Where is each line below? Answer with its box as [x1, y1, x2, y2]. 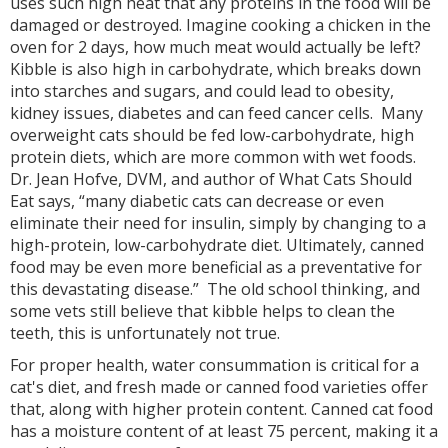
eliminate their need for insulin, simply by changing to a [10, 212, 426, 235]
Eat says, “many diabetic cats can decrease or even [10, 190, 384, 213]
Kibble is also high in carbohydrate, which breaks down [10, 58, 421, 81]
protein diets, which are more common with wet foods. [10, 146, 416, 169]
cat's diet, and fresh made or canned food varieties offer [10, 376, 428, 399]
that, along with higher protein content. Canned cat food [10, 398, 433, 421]
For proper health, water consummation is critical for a [10, 354, 419, 377]
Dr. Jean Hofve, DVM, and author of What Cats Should [10, 168, 412, 191]
